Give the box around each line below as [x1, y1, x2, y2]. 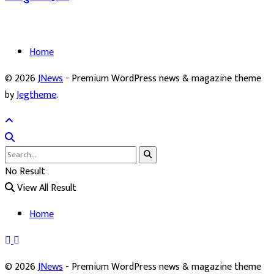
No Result [5, 163, 45, 180]
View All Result [15, 179, 76, 196]
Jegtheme [17, 86, 56, 103]
